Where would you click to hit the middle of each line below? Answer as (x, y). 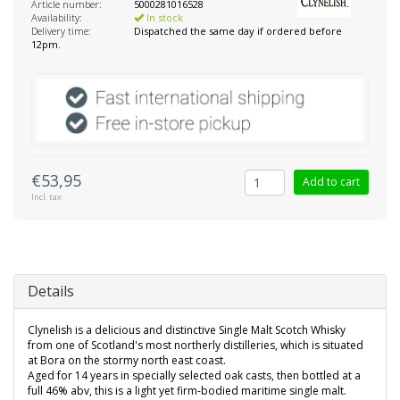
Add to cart (331, 182)
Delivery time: (61, 31)
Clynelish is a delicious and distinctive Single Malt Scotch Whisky (187, 330)
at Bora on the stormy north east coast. (127, 361)
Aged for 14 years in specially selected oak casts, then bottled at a (194, 376)
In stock (163, 17)
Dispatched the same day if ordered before (238, 31)
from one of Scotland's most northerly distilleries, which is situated (196, 346)
